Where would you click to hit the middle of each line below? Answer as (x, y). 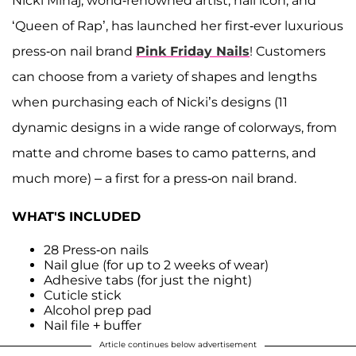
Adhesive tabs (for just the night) (148, 281)
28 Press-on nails (96, 250)
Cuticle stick (83, 296)
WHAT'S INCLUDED (76, 217)
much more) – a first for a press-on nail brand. (154, 179)
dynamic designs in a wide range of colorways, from (174, 128)
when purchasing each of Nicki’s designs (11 (150, 103)
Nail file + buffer (93, 326)
